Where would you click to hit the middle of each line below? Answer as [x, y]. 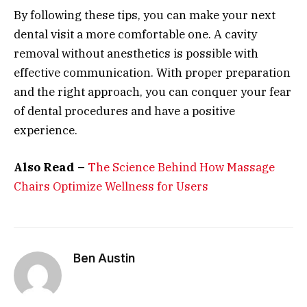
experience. [46, 131]
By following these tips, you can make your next [145, 15]
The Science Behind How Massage [181, 168]
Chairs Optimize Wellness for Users [111, 187]
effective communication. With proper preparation [152, 73]
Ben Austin [104, 259]
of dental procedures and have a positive [124, 111]
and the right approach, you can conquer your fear [152, 92]
